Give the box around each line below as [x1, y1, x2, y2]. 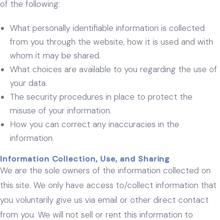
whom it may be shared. [10, 50, 101, 61]
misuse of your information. [10, 105, 111, 116]
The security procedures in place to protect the [10, 91, 192, 102]
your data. [10, 77, 47, 88]
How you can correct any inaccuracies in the [10, 118, 179, 130]
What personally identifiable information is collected [10, 22, 205, 33]
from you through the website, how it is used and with [10, 36, 213, 47]
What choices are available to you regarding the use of [10, 63, 217, 75]
